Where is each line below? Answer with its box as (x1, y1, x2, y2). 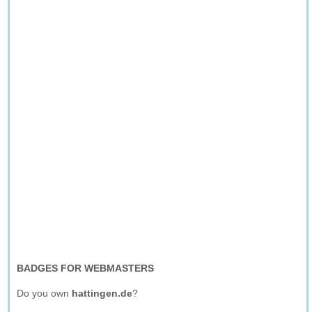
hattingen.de (72, 288, 133, 299)
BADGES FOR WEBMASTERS (17, 263, 155, 274)
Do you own (17, 288, 72, 299)
